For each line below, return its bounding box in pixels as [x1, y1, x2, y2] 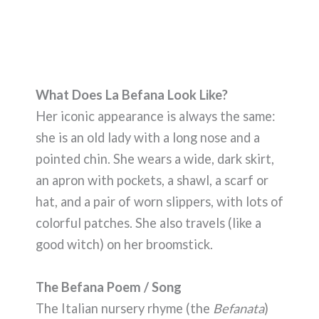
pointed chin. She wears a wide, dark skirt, [36, 151, 274, 167]
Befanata [213, 300, 264, 316]
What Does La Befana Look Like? [36, 87, 228, 103]
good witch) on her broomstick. [36, 236, 213, 253]
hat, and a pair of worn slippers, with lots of [36, 194, 283, 210]
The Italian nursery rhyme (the [36, 300, 213, 316]
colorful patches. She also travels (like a [36, 215, 261, 231]
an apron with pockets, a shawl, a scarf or [36, 172, 268, 189]
